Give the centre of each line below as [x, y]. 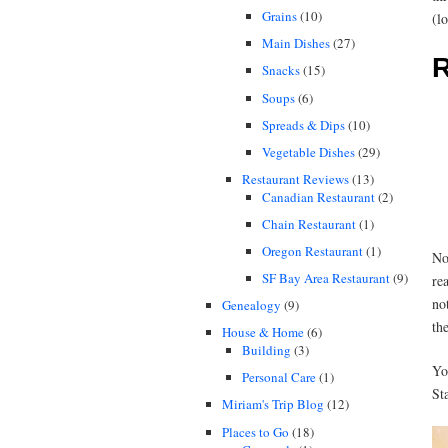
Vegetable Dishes [308, 151]
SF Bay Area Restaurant [326, 278]
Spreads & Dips [303, 124]
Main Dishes [296, 43]
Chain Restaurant [309, 223]
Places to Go [255, 431]
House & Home [263, 332]
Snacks [281, 70]
